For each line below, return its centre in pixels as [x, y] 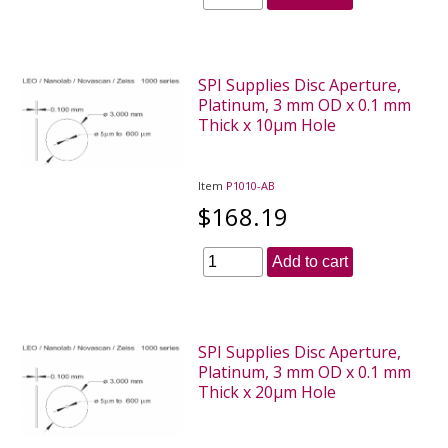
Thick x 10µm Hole [267, 124]
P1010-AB [251, 185]
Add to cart [310, 261]
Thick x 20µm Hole [267, 391]
